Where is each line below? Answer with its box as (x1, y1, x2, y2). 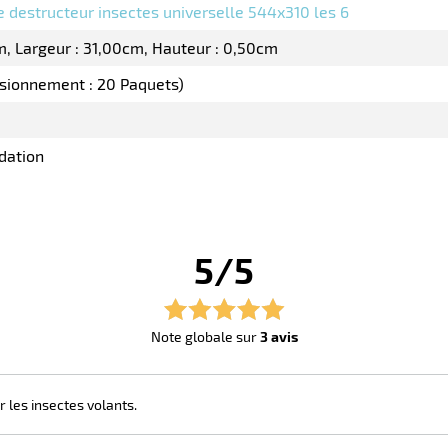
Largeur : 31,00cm (15, 38, 144, 58)
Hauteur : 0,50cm (152, 38, 278, 58)
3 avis (259, 328, 298, 346)
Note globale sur (150, 328, 260, 346)
